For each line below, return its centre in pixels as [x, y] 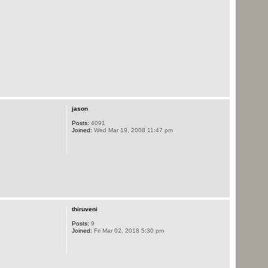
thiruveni [84, 209]
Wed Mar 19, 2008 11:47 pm [132, 130]
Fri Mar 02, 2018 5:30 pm [128, 230]
